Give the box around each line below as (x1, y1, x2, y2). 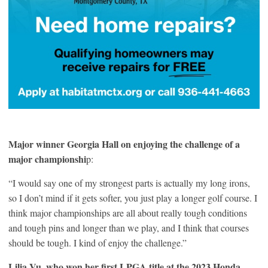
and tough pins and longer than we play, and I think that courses (8, 221, 249, 234)
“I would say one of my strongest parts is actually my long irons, (8, 176, 250, 189)
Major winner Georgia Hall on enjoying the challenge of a (8, 136, 240, 151)
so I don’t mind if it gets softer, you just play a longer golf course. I (8, 191, 257, 204)
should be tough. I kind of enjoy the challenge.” (8, 236, 187, 249)
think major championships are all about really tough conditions (8, 206, 247, 219)
